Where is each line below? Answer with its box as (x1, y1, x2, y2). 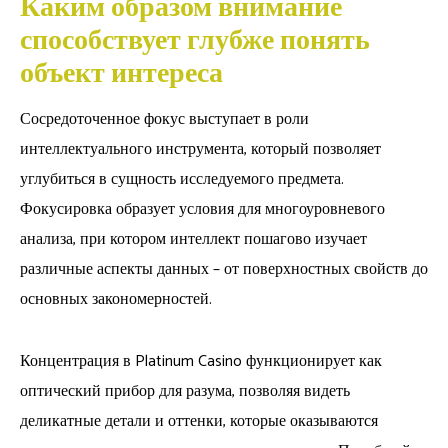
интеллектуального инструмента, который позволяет (20, 135, 381, 163)
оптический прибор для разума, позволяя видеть (20, 377, 350, 405)
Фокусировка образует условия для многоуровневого (20, 195, 385, 223)
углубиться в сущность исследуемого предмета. (20, 165, 344, 193)
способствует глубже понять (20, 17, 370, 64)
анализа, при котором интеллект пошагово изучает (20, 225, 367, 253)
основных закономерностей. (20, 285, 212, 313)
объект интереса (20, 50, 223, 97)
